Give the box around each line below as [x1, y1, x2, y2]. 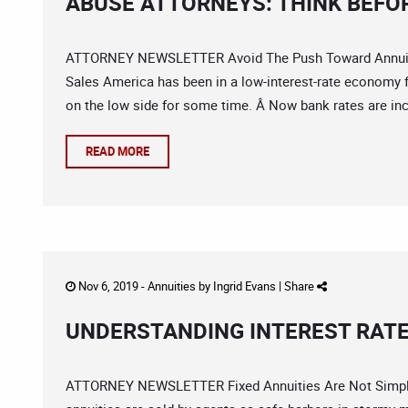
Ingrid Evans [213, 278, 276, 294]
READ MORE [86, 143, 149, 159]
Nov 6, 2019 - [76, 278, 148, 294]
